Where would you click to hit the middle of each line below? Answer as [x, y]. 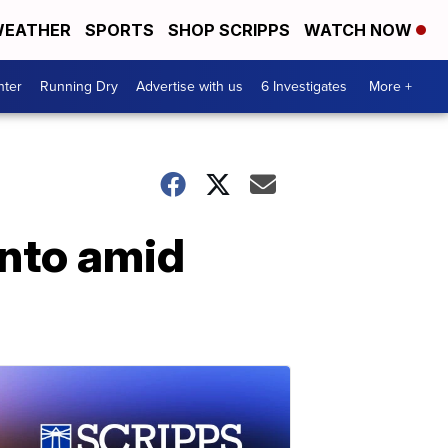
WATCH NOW [360, 30]
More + [390, 86]
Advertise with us [189, 86]
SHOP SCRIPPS [229, 30]
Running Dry [79, 86]
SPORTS [119, 30]
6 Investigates [304, 86]
